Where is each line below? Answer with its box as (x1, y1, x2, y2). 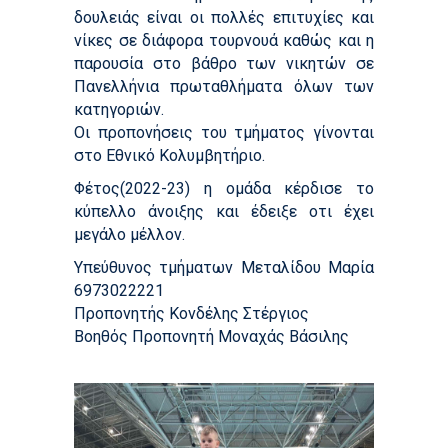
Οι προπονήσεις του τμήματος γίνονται (74, 123, 374, 143)
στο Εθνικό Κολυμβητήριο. (74, 146, 265, 166)
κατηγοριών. (74, 100, 164, 120)
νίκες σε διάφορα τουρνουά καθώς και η (74, 31, 374, 51)
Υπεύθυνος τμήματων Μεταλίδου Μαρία (74, 258, 374, 278)
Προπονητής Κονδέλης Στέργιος (74, 304, 309, 324)
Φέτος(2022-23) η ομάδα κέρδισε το (74, 179, 374, 199)
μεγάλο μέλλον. (74, 225, 185, 245)
